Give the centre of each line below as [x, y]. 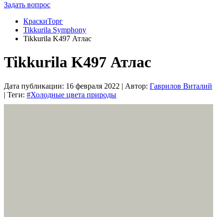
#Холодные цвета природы [71, 94]
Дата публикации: [35, 86]
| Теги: [15, 94]
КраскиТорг [43, 21]
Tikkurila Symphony [55, 30]
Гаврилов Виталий [181, 86]
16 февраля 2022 [93, 86]
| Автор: [135, 86]
